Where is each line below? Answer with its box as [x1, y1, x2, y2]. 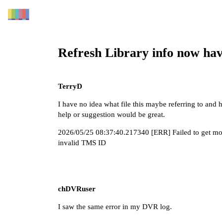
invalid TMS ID [58, 138, 106, 147]
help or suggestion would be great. [58, 110, 165, 118]
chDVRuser [58, 184, 96, 193]
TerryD [58, 82, 82, 90]
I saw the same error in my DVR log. [58, 202, 172, 211]
